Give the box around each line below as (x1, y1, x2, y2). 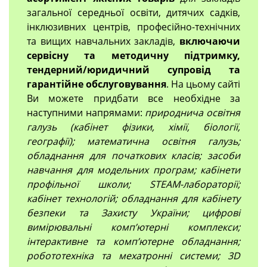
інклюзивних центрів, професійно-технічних (27, 20, 240, 33)
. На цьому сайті (166, 77, 240, 91)
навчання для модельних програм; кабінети (27, 163, 240, 176)
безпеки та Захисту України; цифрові (27, 206, 240, 219)
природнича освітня (145, 105, 241, 119)
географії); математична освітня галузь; (27, 134, 240, 148)
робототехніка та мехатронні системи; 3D (27, 249, 240, 262)
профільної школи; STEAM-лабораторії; (27, 177, 240, 191)
